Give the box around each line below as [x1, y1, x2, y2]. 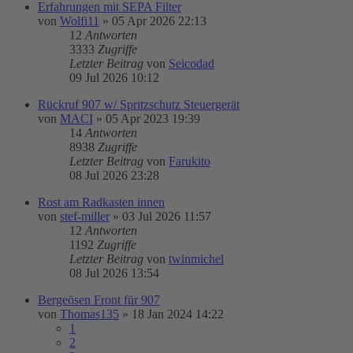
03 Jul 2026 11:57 [122, 210, 211, 223]
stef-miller [60, 210, 110, 223]
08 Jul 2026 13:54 [69, 266, 159, 280]
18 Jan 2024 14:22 [132, 307, 224, 321]
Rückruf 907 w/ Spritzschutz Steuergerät [38, 98, 240, 111]
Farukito [169, 154, 210, 168]
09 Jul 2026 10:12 [69, 71, 159, 84]
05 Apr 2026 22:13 [112, 14, 206, 28]
